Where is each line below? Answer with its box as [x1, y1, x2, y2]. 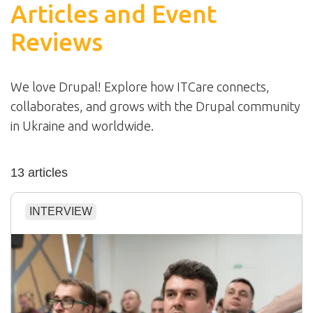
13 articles [10, 166, 68, 180]
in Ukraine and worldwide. [10, 119, 154, 133]
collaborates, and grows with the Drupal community [10, 99, 300, 114]
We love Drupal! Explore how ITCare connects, [10, 80, 270, 94]
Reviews [10, 28, 103, 57]
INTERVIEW [29, 205, 92, 218]
